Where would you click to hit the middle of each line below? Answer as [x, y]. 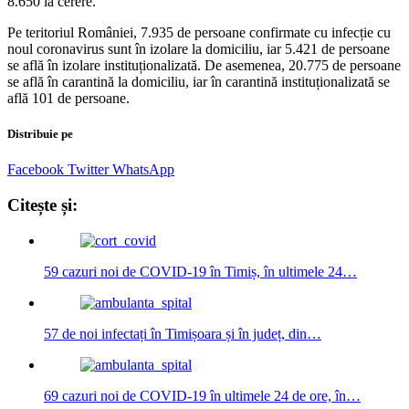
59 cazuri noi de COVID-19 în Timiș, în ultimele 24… [200, 271]
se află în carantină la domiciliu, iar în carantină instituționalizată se [199, 81]
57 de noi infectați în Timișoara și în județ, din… [183, 333]
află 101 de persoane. [68, 98]
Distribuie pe [40, 133]
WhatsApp [143, 170]
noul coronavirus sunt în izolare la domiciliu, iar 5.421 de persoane [199, 48]
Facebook [36, 170]
